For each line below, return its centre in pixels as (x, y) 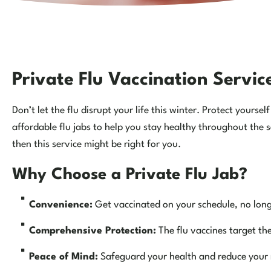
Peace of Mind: (63, 257)
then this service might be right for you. (96, 145)
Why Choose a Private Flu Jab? (130, 175)
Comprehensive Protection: (92, 231)
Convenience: (60, 205)
